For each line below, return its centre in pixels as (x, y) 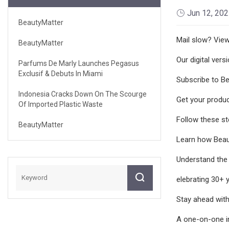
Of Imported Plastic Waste (61, 104)
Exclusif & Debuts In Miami (61, 73)
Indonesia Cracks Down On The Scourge (83, 94)
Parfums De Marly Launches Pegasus (79, 63)
